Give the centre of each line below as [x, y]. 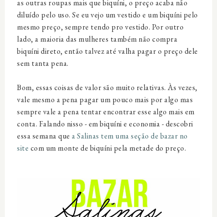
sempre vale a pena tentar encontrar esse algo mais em [106, 112]
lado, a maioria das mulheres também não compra [97, 39]
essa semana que [44, 136]
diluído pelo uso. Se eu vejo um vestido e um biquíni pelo [108, 15]
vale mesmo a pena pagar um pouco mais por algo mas [105, 100]
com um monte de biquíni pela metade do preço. [107, 148]
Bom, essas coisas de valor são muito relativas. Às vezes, [107, 87]
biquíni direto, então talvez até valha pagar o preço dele [108, 51]
